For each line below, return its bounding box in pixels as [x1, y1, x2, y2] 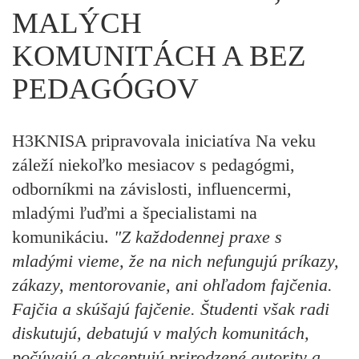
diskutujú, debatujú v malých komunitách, [12, 322, 309, 343]
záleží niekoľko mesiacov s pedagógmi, [12, 154, 295, 175]
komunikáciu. [12, 226, 109, 247]
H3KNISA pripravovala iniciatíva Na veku [12, 130, 316, 151]
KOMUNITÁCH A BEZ [12, 38, 306, 72]
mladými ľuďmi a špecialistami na [12, 202, 257, 223]
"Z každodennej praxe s [109, 226, 282, 247]
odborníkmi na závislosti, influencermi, [12, 178, 292, 199]
